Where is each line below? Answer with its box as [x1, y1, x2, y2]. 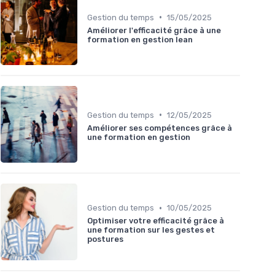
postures [87, 234, 123, 244]
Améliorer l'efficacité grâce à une [87, 25, 221, 35]
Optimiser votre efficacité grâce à [87, 216, 224, 226]
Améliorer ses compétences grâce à [87, 123, 232, 133]
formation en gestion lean [87, 34, 193, 44]
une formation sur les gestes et [87, 225, 215, 235]
